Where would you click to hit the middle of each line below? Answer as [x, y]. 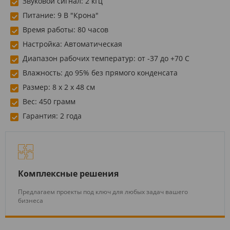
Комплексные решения [68, 173]
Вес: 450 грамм [49, 101]
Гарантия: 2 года [52, 116]
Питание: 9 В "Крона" [61, 15]
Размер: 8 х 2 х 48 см [59, 87]
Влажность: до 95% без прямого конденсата [100, 72]
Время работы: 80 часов [65, 29]
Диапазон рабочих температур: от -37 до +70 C [106, 58]
